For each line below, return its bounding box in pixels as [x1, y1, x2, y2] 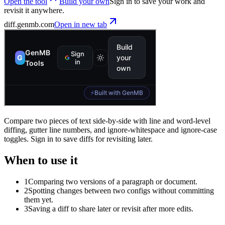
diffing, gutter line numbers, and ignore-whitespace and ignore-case [4, 125, 217, 134]
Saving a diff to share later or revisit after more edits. [28, 204, 193, 213]
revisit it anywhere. [4, 6, 64, 15]
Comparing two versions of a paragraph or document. [28, 177, 197, 186]
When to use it [4, 153, 78, 167]
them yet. [24, 195, 53, 204]
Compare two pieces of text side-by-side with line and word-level [4, 116, 210, 125]
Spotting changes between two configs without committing [28, 186, 214, 195]
